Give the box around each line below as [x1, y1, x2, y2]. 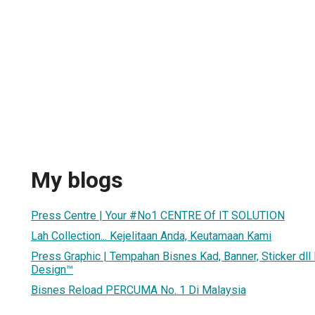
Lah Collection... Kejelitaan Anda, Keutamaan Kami [31, 229, 271, 243]
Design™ [31, 262, 73, 276]
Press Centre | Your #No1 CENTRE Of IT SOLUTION [31, 208, 285, 222]
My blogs [31, 167, 123, 194]
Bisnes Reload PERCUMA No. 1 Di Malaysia [31, 283, 246, 297]
